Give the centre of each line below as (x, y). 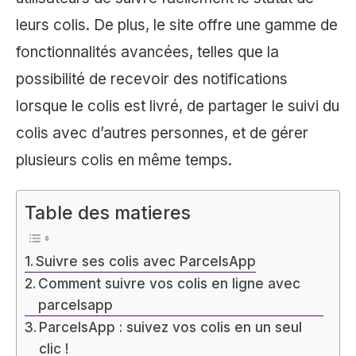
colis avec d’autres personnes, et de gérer (162, 133)
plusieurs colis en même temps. (124, 161)
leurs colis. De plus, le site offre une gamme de (177, 25)
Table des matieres (108, 213)
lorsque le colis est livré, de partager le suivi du (178, 106)
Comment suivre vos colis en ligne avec (170, 283)
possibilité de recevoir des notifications (152, 79)
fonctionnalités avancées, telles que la (147, 52)
